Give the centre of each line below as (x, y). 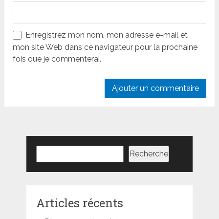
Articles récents (79, 203)
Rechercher (56, 150)
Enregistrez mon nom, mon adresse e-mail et (107, 35)
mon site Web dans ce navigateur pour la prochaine (105, 47)
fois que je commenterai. (57, 59)
